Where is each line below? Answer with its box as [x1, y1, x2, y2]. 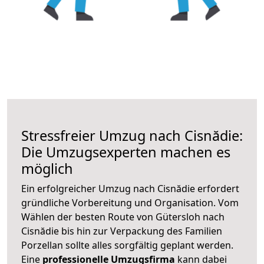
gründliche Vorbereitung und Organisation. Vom [21, 196, 239, 209]
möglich [21, 159, 73, 178]
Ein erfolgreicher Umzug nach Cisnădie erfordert [21, 181, 239, 195]
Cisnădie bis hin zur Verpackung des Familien [21, 224, 222, 237]
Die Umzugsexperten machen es [21, 142, 230, 161]
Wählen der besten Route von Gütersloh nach [21, 210, 225, 223]
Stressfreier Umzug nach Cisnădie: [21, 126, 243, 145]
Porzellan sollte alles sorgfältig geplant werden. [21, 238, 233, 252]
